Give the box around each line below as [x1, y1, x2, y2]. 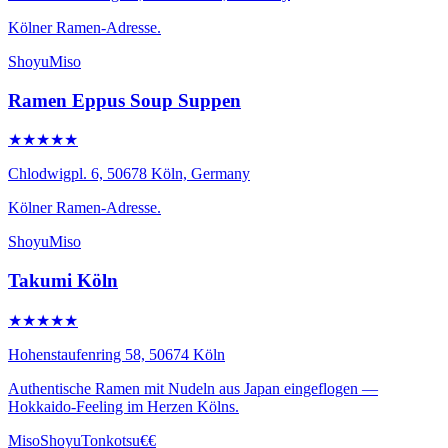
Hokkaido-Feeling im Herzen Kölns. [8, 397, 239, 415]
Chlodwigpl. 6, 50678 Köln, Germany [8, 165, 250, 183]
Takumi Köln [8, 270, 118, 292]
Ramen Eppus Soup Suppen [8, 89, 241, 111]
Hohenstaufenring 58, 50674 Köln [8, 345, 225, 363]
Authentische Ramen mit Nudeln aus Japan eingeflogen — [8, 379, 378, 397]
